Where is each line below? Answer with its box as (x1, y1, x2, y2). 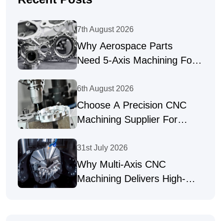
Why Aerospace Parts (77, 40, 173, 51)
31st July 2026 (77, 143, 128, 152)
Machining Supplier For (77, 113, 178, 125)
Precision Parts (77, 187, 143, 198)
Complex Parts (77, 128, 142, 139)
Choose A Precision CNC (77, 99, 186, 110)
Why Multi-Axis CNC (77, 158, 166, 170)
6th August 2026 (77, 84, 134, 93)
